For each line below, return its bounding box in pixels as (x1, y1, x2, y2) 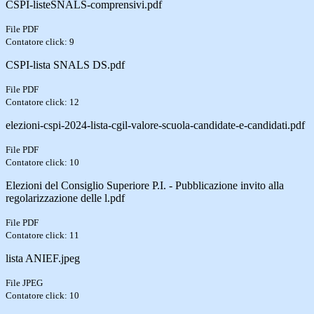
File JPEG (6, 277, 43, 288)
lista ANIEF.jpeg (6, 252, 80, 264)
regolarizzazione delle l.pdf (6, 191, 125, 204)
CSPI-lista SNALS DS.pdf (6, 58, 125, 71)
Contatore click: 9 (6, 36, 74, 47)
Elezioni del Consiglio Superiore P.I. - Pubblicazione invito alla (6, 179, 284, 191)
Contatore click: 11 (6, 229, 79, 240)
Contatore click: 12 (6, 96, 79, 107)
